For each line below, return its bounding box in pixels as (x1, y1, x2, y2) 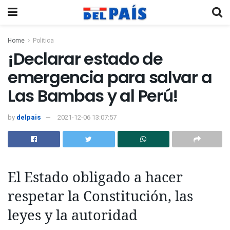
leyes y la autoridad (8, 205, 138, 224)
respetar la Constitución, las (8, 186, 193, 205)
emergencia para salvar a (8, 66, 212, 89)
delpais (16, 112, 41, 122)
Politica (33, 36, 54, 45)
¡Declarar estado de (8, 47, 163, 70)
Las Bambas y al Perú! (8, 84, 179, 107)
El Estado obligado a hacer (8, 167, 183, 186)
